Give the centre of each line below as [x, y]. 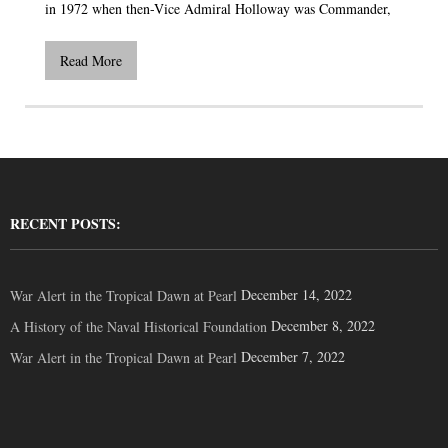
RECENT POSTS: [65, 223]
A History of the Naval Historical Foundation [138, 326]
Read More [91, 60]
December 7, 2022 [293, 356]
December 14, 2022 [296, 294]
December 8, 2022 [323, 325]
